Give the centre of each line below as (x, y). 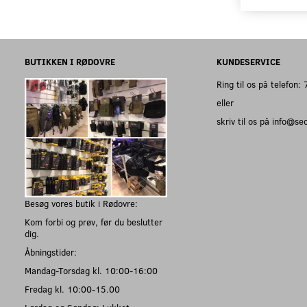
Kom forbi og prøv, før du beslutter (94, 222)
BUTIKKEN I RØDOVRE (70, 61)
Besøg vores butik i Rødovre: (81, 204)
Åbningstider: (51, 252)
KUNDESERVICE (248, 61)
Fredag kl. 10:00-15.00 (72, 289)
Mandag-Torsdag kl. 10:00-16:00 (91, 271)
